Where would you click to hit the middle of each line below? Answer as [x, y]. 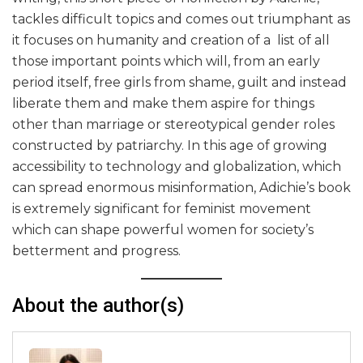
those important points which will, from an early [166, 62]
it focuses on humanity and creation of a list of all [171, 41]
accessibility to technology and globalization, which [177, 167]
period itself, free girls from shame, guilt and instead [179, 83]
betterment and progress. [98, 251]
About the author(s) [98, 306]
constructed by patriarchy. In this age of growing [170, 146]
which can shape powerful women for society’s [163, 230]
